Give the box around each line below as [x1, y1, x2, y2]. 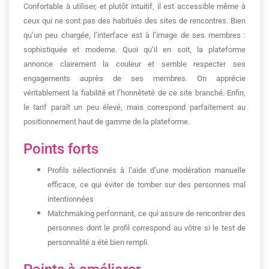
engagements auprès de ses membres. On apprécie [23, 74, 246, 83]
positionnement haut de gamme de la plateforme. [23, 117, 190, 126]
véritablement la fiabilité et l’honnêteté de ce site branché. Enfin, [23, 88, 246, 97]
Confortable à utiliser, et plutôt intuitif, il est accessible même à [23, 2, 246, 11]
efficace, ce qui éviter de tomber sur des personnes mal [47, 180, 246, 189]
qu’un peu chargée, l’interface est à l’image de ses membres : [23, 31, 246, 40]
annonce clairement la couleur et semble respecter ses [23, 59, 246, 68]
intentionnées [47, 195, 94, 204]
